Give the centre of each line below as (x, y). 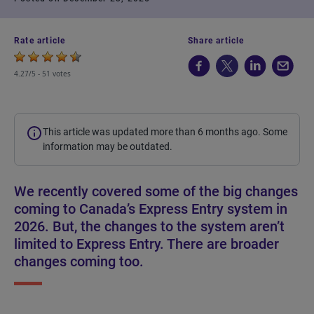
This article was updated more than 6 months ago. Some (165, 132)
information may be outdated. (108, 146)
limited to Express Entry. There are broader (146, 244)
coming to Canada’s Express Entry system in (151, 209)
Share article (216, 41)
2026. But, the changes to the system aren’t (149, 226)
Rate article (40, 41)
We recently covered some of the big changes (156, 191)
